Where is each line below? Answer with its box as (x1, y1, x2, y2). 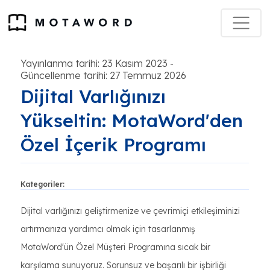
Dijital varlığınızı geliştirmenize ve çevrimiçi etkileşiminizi (20, 206, 240, 216)
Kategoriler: (20, 180, 64, 189)
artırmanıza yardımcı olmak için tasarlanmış (20, 224, 195, 234)
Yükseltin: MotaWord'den (20, 109, 243, 132)
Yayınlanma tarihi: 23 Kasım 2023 (20, 57, 168, 69)
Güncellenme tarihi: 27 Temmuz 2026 (20, 69, 186, 81)
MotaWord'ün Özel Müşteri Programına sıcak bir (20, 242, 210, 253)
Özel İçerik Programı (20, 133, 206, 156)
